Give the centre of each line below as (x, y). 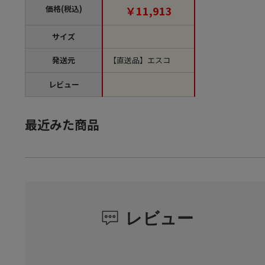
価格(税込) (64, 8)
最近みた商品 (62, 124)
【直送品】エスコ (140, 60)
